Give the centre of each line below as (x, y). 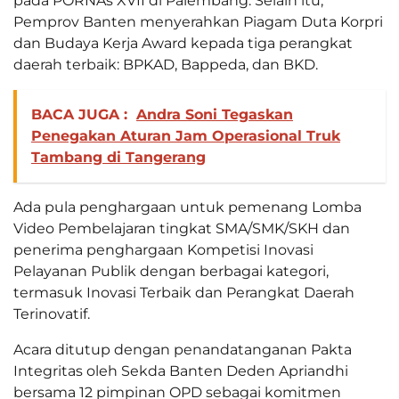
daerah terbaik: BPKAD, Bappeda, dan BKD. (166, 65)
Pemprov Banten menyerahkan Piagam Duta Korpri (198, 22)
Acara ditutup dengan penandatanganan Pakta (183, 350)
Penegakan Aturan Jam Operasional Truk (186, 136)
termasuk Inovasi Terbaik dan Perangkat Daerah (184, 293)
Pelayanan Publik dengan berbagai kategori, (171, 272)
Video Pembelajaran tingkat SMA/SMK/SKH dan (182, 229)
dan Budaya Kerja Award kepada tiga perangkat (183, 44)
